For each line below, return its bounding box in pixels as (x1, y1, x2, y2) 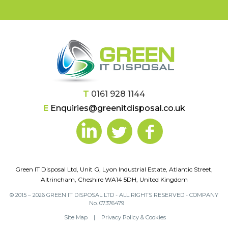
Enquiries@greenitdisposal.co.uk (50, 103, 185, 113)
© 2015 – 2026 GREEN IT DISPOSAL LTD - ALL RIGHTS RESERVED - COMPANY (10, 191, 218, 198)
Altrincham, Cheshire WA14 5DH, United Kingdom (40, 175, 188, 183)
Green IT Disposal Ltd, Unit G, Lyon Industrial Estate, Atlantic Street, (15, 165, 213, 173)
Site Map (64, 213, 88, 221)
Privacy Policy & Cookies (101, 213, 166, 221)
